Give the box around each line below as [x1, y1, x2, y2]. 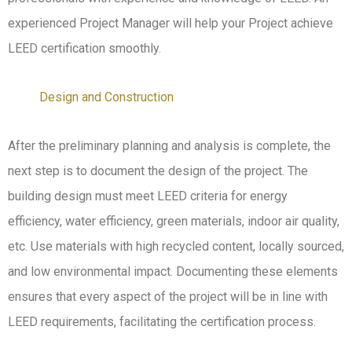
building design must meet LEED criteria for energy [8, 189, 288, 204]
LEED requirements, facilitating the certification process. [8, 314, 316, 330]
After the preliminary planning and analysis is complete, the [8, 138, 331, 154]
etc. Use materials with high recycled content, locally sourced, [8, 239, 344, 255]
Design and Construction [39, 90, 174, 105]
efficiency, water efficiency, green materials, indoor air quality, [8, 214, 339, 229]
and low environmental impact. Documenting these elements [8, 264, 338, 280]
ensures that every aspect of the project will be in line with [8, 289, 328, 305]
